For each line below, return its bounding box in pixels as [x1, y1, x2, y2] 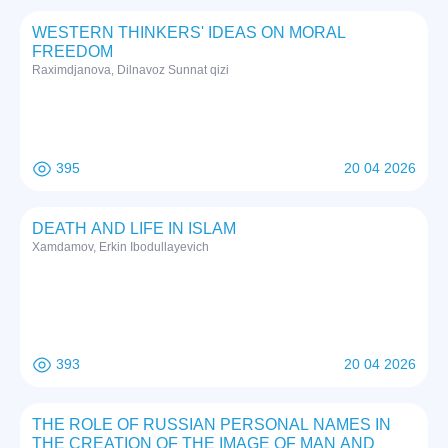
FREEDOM [32, 43, 113, 61]
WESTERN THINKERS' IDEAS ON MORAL [32, 24, 346, 42]
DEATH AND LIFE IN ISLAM [32, 220, 236, 238]
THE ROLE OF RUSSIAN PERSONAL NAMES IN [32, 416, 391, 434]
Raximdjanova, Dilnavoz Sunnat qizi [32, 63, 229, 78]
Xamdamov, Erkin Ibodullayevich [32, 240, 209, 255]
